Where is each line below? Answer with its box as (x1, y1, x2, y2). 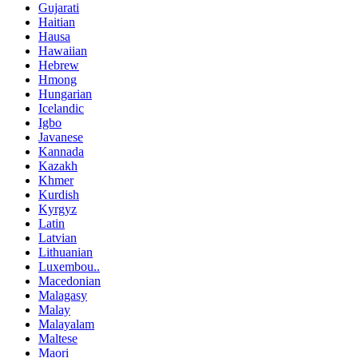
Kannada (38, 144, 84, 158)
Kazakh (38, 158, 78, 173)
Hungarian (38, 86, 92, 101)
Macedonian (38, 273, 101, 288)
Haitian (38, 14, 75, 29)
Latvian (38, 230, 77, 245)
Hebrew (38, 58, 79, 72)
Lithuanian (38, 245, 93, 259)
